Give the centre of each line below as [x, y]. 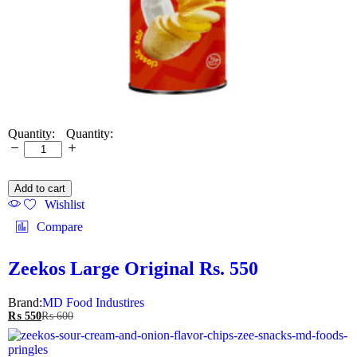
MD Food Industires [93, 302]
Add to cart [40, 188]
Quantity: [90, 133]
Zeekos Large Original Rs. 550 [133, 268]
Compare [60, 226]
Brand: [25, 302]
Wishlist [65, 204]
